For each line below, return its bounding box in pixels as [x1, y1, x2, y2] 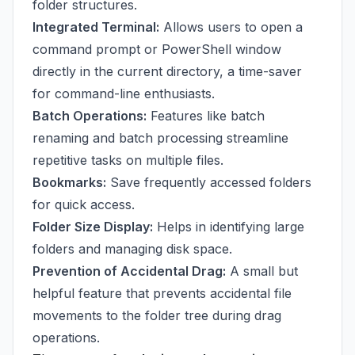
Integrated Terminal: [32, 19, 159, 35]
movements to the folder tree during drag [32, 307, 281, 323]
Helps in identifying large [153, 219, 304, 235]
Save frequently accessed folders [106, 174, 311, 190]
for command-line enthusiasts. [32, 86, 215, 101]
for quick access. [32, 197, 135, 212]
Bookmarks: [32, 174, 106, 190]
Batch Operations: [32, 108, 147, 124]
